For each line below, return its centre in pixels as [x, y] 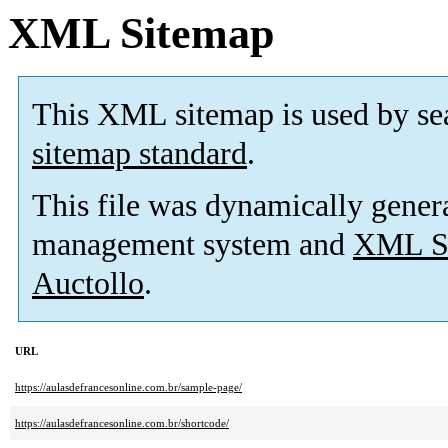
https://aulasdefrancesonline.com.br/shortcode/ [122, 423]
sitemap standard [139, 154]
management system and [192, 245]
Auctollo [88, 284]
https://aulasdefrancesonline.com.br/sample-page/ [128, 387]
